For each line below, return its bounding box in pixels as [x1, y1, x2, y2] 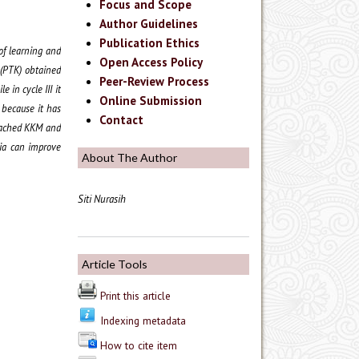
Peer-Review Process [99, 74, 210, 90]
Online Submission [99, 93, 203, 109]
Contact [99, 112, 144, 128]
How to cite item [100, 338, 177, 353]
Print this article [100, 288, 171, 304]
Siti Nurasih [78, 192, 126, 207]
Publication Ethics [99, 35, 200, 51]
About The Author [82, 150, 177, 164]
